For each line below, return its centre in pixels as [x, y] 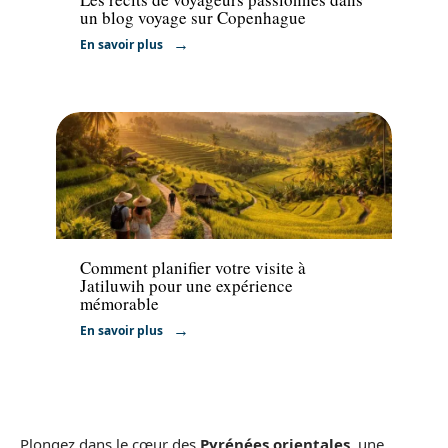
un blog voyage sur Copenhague [193, 17]
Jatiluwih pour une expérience [186, 286]
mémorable [119, 304]
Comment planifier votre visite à [193, 268]
